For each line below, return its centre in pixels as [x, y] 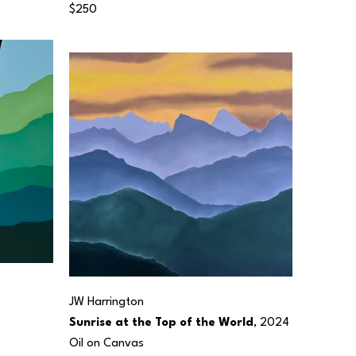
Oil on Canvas [106, 343]
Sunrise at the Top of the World [161, 323]
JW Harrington [106, 302]
